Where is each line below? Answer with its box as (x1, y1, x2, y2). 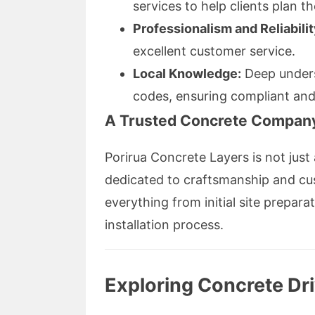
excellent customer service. (133, 43, 295, 58)
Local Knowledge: (133, 65, 241, 81)
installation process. (105, 217, 224, 232)
